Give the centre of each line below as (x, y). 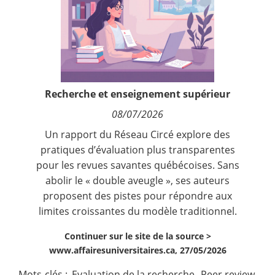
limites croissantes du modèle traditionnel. (137, 211)
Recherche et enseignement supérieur (137, 94)
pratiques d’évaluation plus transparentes (137, 149)
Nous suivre (43, 46)
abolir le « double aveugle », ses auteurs (137, 180)
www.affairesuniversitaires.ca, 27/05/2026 (137, 250)
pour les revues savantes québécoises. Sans (137, 165)
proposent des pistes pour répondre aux (137, 196)
